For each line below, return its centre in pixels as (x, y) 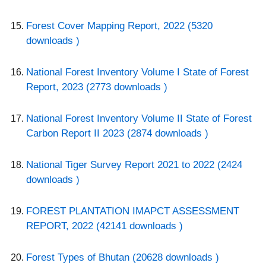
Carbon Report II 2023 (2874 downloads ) (117, 134)
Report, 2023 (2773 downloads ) (97, 87)
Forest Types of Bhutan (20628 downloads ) (123, 258)
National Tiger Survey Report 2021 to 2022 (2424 (134, 165)
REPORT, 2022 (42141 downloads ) (104, 226)
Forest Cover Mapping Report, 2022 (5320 (119, 26)
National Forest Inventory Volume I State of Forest (137, 72)
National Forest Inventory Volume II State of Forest (139, 119)
